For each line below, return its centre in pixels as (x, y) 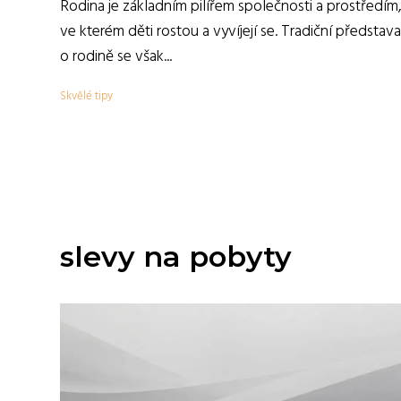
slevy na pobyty (176, 256)
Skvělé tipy (86, 96)
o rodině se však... (116, 57)
